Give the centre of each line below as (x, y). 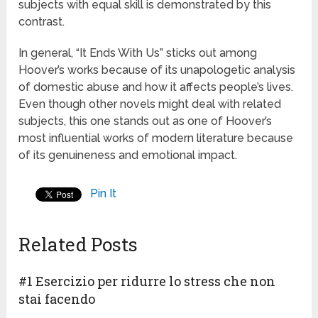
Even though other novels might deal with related (150, 104)
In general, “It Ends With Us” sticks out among (138, 53)
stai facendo (57, 299)
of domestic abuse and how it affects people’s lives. (156, 87)
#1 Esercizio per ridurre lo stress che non (147, 281)
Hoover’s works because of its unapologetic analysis (157, 70)
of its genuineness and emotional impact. (128, 155)
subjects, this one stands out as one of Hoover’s (146, 121)
